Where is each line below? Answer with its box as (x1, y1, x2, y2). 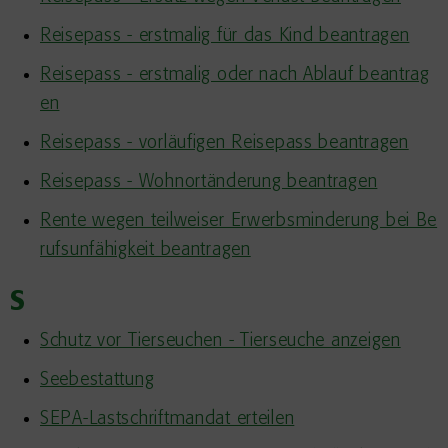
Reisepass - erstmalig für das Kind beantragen (40, 26, 410, 46)
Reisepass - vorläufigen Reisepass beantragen (40, 133, 409, 153)
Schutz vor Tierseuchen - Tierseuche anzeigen (40, 331, 401, 351)
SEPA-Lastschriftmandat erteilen (40, 409, 295, 429)
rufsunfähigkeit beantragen (40, 240, 251, 260)
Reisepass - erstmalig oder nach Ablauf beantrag (40, 65, 430, 85)
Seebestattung (40, 370, 155, 390)
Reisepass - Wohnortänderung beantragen (40, 172, 378, 192)
